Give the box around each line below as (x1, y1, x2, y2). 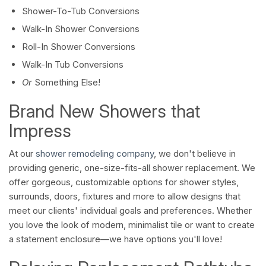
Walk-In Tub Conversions (22, 59, 123, 71)
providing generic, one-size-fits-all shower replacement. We (9, 162, 255, 174)
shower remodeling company (36, 148, 154, 160)
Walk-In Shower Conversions (22, 23, 140, 35)
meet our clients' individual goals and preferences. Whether (9, 205, 252, 217)
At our (9, 148, 36, 160)
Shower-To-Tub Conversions (22, 5, 140, 17)
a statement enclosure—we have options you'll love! (9, 233, 222, 245)
